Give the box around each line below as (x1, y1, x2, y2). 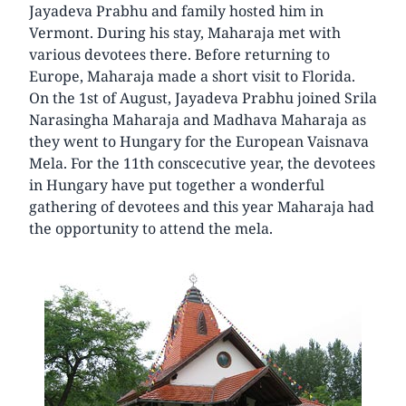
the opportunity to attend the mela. (29, 217, 273, 238)
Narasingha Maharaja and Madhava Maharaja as (29, 109, 366, 130)
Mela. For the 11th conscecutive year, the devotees (29, 152, 375, 173)
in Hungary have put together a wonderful (29, 174, 324, 195)
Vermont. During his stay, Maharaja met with (29, 22, 341, 43)
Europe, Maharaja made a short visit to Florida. (29, 65, 355, 86)
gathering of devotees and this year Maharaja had (29, 196, 374, 217)
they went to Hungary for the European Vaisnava (29, 130, 369, 151)
